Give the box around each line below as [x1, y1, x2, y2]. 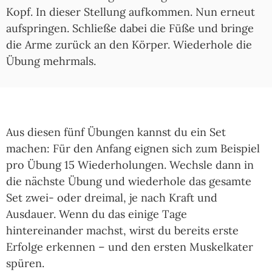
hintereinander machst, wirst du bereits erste [6, 223, 239, 238]
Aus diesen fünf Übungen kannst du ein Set [6, 125, 226, 140]
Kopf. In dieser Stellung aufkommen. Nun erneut [6, 5, 255, 19]
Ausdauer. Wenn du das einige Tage [6, 207, 187, 222]
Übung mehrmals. [6, 54, 96, 69]
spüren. [6, 256, 44, 271]
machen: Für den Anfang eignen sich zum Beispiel [6, 141, 260, 156]
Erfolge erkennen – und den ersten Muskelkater [6, 240, 253, 254]
